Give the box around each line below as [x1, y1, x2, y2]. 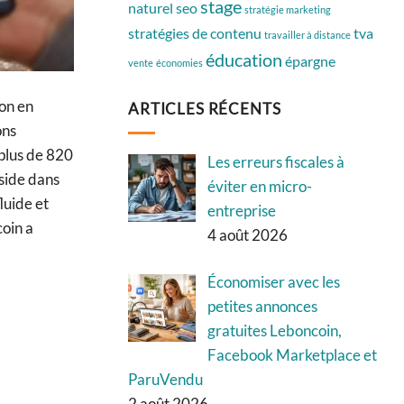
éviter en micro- [207, 176, 312, 196]
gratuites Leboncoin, [207, 320, 342, 340]
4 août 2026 [207, 225, 288, 244]
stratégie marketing [244, 3, 331, 15]
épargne [285, 51, 335, 69]
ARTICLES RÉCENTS [128, 99, 281, 119]
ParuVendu [128, 369, 203, 389]
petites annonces [207, 296, 317, 316]
